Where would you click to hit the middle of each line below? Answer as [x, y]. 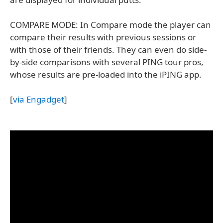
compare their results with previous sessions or [103, 37]
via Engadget [39, 99]
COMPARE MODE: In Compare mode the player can [111, 25]
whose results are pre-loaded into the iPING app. [106, 74]
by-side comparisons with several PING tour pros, [107, 62]
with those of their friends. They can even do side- [108, 50]
